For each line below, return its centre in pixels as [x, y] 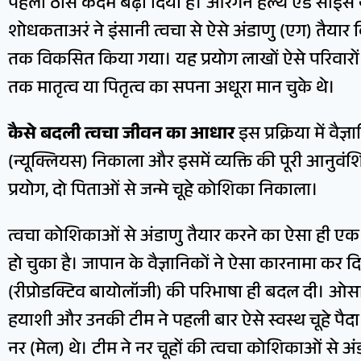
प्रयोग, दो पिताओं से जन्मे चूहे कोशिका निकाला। [163, 193]
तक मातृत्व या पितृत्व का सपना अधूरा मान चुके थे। [172, 90]
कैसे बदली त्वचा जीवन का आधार [121, 136]
